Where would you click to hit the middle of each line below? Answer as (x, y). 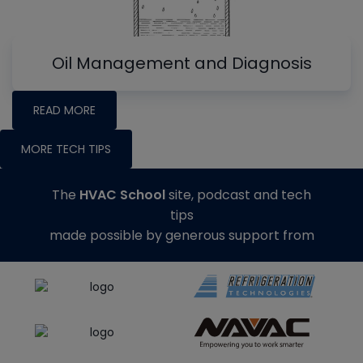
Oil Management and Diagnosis (181, 64)
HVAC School (122, 195)
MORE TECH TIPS (66, 149)
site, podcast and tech (238, 195)
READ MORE (64, 111)
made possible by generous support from (181, 236)
